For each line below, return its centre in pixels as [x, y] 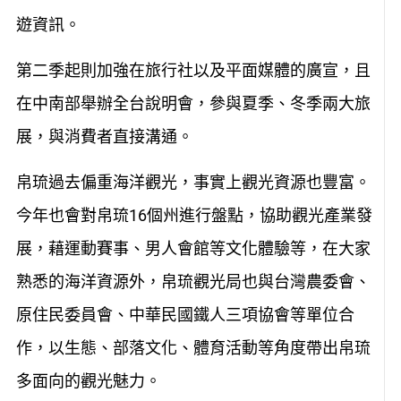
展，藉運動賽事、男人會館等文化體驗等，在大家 [193, 249]
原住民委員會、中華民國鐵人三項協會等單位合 [185, 315]
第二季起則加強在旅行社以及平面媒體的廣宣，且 [193, 71]
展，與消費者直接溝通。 [104, 137]
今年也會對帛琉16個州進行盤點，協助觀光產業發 [194, 216]
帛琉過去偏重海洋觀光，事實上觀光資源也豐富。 [193, 183]
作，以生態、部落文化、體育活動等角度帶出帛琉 [193, 348]
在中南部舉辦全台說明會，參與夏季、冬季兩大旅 [193, 104]
